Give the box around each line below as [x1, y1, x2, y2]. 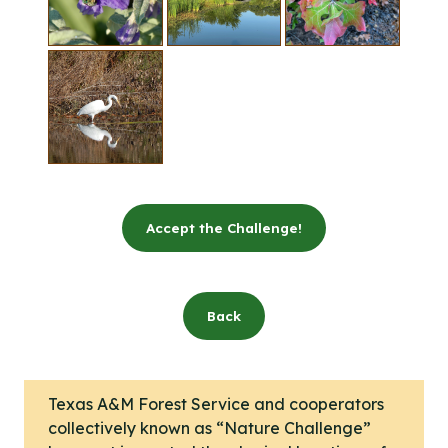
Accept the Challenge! [146, 220, 302, 237]
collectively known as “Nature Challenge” [48, 418, 371, 439]
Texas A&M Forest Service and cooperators [48, 394, 384, 415]
